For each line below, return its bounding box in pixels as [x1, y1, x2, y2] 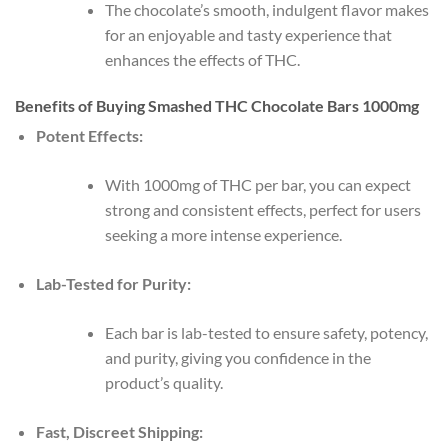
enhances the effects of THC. [104, 49, 300, 69]
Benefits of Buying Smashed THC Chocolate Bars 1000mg [15, 95, 419, 115]
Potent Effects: [35, 125, 143, 145]
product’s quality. [104, 372, 223, 392]
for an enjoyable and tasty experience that [104, 24, 392, 44]
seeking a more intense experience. [104, 224, 342, 244]
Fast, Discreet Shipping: [35, 421, 203, 441]
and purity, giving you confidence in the [104, 347, 371, 367]
